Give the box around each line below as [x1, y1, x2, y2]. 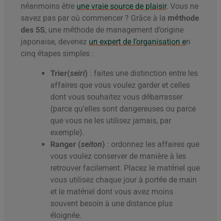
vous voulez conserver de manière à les [50, 151, 186, 161]
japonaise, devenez [21, 37, 89, 47]
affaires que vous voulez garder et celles [50, 80, 190, 90]
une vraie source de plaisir [76, 1, 166, 11]
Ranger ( [50, 140, 81, 149]
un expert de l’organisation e [89, 37, 186, 47]
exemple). [50, 128, 84, 138]
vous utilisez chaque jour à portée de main [50, 175, 197, 185]
